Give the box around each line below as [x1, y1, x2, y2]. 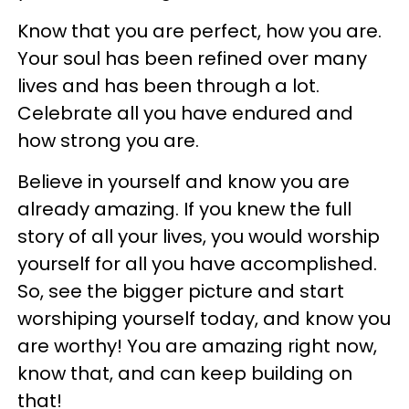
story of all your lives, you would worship [17, 224, 380, 250]
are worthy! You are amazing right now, [17, 333, 377, 360]
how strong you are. [17, 128, 199, 154]
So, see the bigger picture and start [17, 278, 344, 305]
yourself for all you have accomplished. [17, 251, 377, 278]
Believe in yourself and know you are [17, 169, 350, 195]
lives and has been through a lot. [17, 73, 320, 100]
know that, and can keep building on [17, 361, 352, 387]
